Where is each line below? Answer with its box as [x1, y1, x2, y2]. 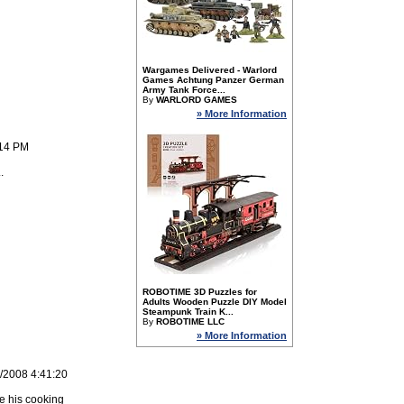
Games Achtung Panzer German [142, 75, 284, 85]
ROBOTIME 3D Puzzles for [142, 287, 257, 297]
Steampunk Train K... [142, 307, 234, 317]
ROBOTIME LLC [156, 317, 225, 326]
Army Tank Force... [142, 85, 225, 95]
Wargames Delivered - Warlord [142, 65, 277, 75]
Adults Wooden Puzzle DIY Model [142, 297, 287, 307]
